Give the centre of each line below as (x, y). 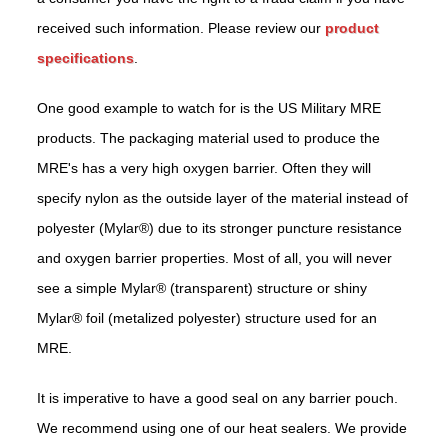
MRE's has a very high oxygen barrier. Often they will (204, 168)
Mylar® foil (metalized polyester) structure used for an (207, 318)
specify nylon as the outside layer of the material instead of (223, 198)
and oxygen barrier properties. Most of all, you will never (215, 258)
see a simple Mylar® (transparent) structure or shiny (202, 288)
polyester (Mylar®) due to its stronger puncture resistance (220, 228)
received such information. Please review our (181, 28)
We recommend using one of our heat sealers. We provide (222, 428)
